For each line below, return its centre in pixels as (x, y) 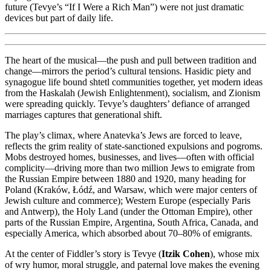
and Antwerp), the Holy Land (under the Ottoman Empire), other (129, 212)
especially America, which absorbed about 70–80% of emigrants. (129, 233)
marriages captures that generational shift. (83, 115)
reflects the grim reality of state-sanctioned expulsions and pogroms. (134, 146)
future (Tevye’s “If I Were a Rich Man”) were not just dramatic (124, 7)
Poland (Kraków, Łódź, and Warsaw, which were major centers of (131, 190)
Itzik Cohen (186, 254)
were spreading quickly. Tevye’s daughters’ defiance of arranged (127, 104)
